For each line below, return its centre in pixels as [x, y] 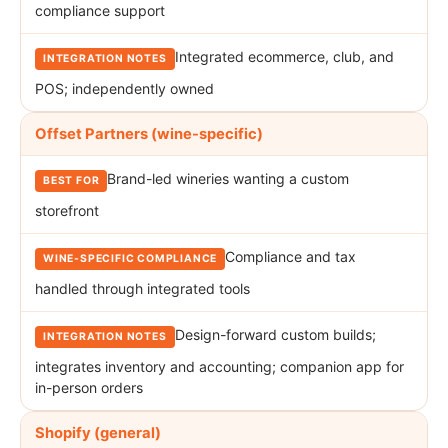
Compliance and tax [291, 257]
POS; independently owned [124, 89]
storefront [67, 211]
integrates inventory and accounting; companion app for [219, 367]
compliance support [100, 11]
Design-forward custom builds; [275, 335]
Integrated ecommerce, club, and [284, 57]
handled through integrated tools [142, 289]
